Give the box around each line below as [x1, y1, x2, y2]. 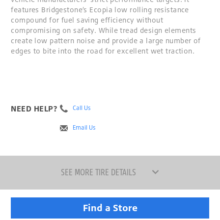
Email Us [73, 124, 96, 132]
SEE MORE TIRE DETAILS [60, 165, 136, 178]
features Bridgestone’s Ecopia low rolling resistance [11, 5, 189, 14]
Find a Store [82, 202, 137, 214]
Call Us [73, 104, 91, 112]
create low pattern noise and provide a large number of [11, 36, 201, 45]
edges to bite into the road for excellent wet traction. [11, 47, 195, 55]
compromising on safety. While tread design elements [11, 26, 196, 35]
